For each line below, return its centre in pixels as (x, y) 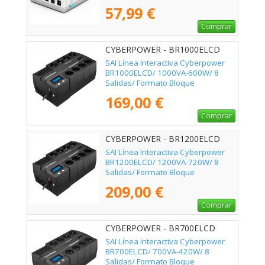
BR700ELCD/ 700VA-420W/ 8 (157, 252)
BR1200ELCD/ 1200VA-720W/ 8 (162, 162)
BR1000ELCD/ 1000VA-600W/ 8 (162, 73)
